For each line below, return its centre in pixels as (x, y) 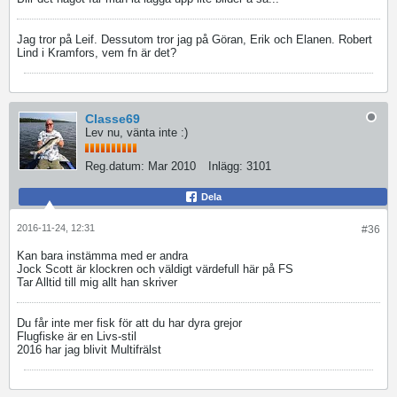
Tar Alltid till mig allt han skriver (99, 282)
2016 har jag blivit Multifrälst (91, 350)
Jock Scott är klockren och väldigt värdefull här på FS (157, 269)
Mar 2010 (172, 166)
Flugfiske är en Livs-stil (78, 336)
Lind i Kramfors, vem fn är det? (97, 53)
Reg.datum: (115, 166)
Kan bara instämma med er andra (104, 256)
